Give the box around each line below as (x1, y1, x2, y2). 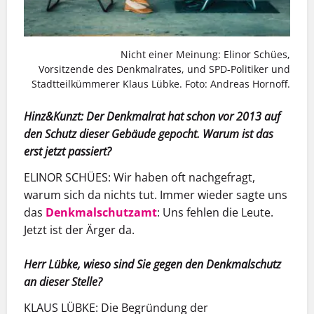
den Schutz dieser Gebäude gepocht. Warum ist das (24, 126, 273, 142)
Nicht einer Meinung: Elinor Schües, (121, 47, 290, 61)
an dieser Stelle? (24, 274, 102, 289)
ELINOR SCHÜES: (24, 170, 114, 185)
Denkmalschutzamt (46, 205, 157, 220)
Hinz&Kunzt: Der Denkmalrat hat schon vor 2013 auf (24, 109, 280, 124)
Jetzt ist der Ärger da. (24, 222, 135, 238)
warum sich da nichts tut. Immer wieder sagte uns (24, 187, 287, 203)
